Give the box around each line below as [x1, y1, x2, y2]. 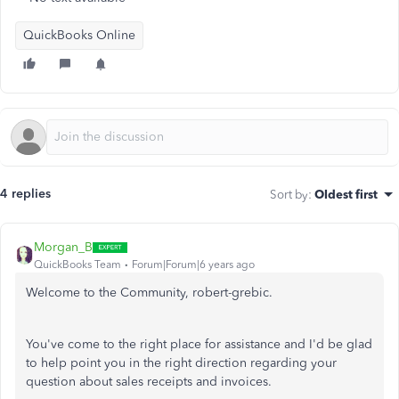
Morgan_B [34, 240, 93, 255]
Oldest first [314, 187, 378, 201]
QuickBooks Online [23, 28, 135, 43]
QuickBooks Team [34, 258, 121, 271]
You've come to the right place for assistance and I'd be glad [26, 337, 372, 352]
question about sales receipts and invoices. [26, 374, 272, 389]
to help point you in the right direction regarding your [26, 355, 337, 370]
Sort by [270, 187, 308, 201]
